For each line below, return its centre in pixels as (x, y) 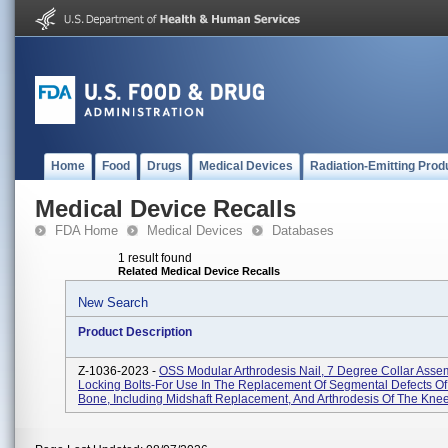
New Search (113, 302)
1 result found (155, 258)
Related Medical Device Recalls (199, 271)
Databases (303, 230)
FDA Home (86, 230)
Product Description (135, 332)
